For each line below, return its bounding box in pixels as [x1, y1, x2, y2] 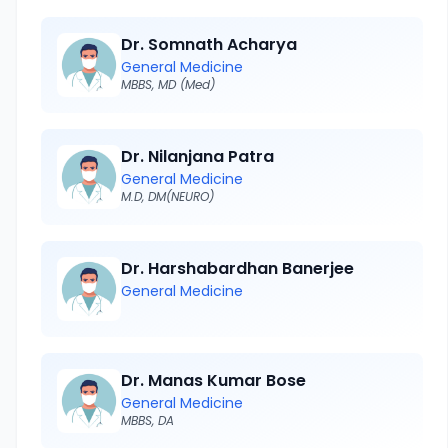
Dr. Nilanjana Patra [121, 145, 274, 168]
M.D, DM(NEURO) [121, 188, 214, 205]
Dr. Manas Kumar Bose [121, 369, 306, 392]
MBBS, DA [121, 412, 174, 429]
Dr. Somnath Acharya [121, 33, 297, 56]
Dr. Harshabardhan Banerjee [121, 257, 354, 280]
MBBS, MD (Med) [121, 76, 215, 93]
